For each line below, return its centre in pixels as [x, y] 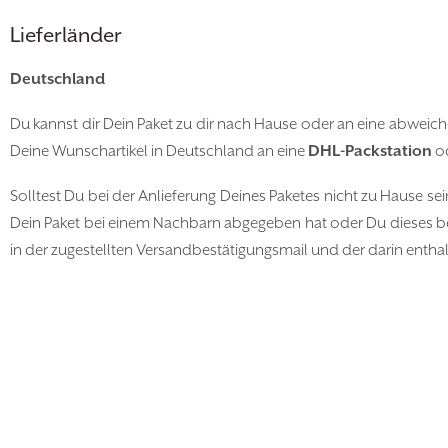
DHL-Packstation [370, 151]
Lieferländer [66, 36]
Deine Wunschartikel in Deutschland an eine [159, 151]
